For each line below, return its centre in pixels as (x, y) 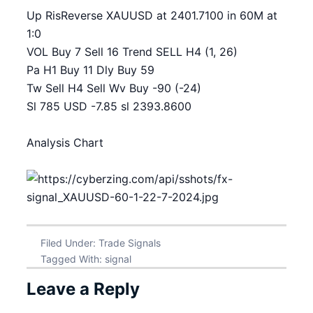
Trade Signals (130, 243)
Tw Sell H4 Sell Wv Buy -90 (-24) (114, 88)
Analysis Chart (65, 143)
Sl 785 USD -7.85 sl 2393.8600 (109, 106)
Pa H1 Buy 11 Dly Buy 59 (90, 70)
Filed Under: (70, 243)
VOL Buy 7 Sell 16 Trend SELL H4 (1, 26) (132, 52)
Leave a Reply (83, 289)
